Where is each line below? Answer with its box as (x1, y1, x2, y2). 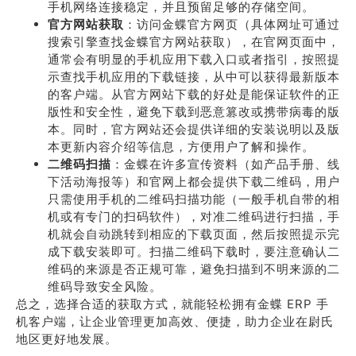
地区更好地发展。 (16, 331, 118, 346)
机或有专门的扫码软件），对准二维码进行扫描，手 (48, 209, 340, 224)
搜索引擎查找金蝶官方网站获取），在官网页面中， (48, 34, 340, 49)
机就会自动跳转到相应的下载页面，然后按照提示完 (48, 226, 340, 242)
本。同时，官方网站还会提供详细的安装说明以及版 (48, 122, 340, 137)
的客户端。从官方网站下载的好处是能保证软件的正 (48, 87, 340, 102)
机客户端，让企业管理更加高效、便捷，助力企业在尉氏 (16, 314, 334, 329)
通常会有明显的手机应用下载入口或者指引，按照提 (48, 52, 340, 67)
